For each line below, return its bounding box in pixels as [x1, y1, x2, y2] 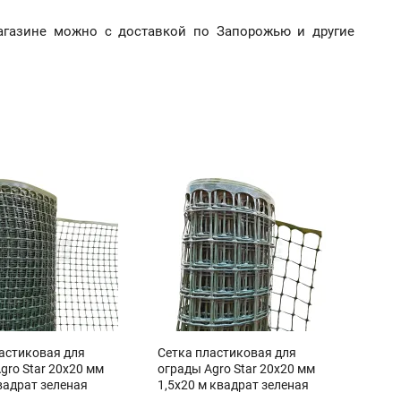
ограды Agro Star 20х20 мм [157, 362, 315, 376]
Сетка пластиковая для [157, 346, 296, 360]
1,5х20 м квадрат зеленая [157, 378, 309, 392]
